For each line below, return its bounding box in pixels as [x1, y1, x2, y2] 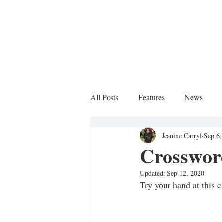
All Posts [90, 92, 118, 102]
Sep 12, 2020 [167, 168, 204, 178]
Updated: [140, 168, 167, 178]
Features [138, 92, 165, 102]
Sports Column [110, 131, 157, 142]
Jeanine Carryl [162, 130, 202, 140]
